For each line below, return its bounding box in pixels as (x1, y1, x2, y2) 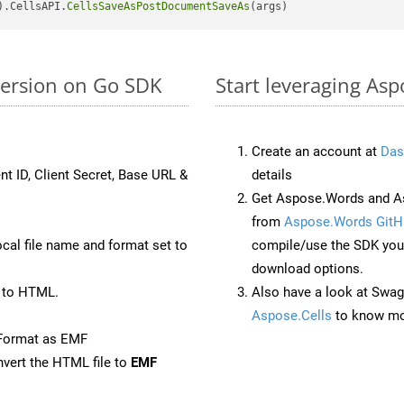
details (252, 166, 292, 183)
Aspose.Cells (252, 307, 332, 324)
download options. (252, 260, 363, 277)
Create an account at (252, 142, 381, 160)
